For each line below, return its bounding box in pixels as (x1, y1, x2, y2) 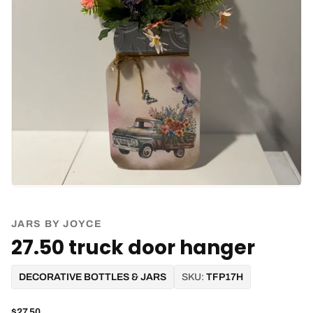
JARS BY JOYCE (11, 219, 103, 229)
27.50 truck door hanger (11, 234, 255, 261)
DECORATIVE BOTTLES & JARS (19, 272, 166, 282)
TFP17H (206, 272, 243, 282)
